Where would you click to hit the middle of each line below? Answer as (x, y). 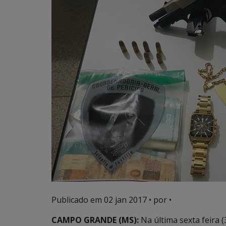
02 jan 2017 (125, 200)
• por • (159, 200)
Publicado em (78, 200)
